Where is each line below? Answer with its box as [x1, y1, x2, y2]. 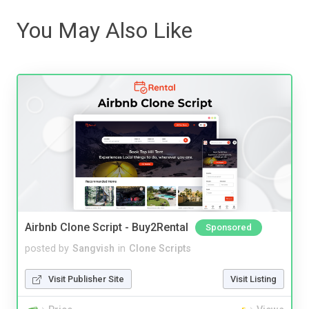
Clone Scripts [129, 242, 191, 255]
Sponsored [206, 221, 252, 232]
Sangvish [72, 242, 114, 255]
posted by [25, 242, 69, 255]
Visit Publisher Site [48, 273, 124, 284]
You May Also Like [17, 17, 192, 43]
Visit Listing [230, 273, 277, 284]
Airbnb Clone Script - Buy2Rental [25, 220, 188, 234]
